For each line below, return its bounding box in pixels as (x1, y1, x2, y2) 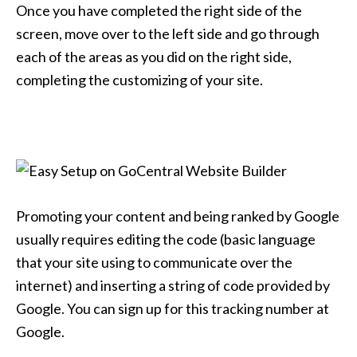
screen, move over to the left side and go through (16, 24, 320, 42)
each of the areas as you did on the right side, (16, 47, 292, 65)
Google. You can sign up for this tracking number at (16, 299, 329, 317)
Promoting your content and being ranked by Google (16, 206, 339, 225)
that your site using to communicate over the (16, 253, 292, 271)
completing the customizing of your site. (16, 70, 263, 88)
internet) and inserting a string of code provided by (16, 276, 330, 294)
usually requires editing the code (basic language (16, 229, 316, 248)
